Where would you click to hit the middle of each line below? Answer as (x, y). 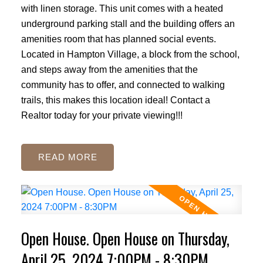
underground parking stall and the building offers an (128, 23)
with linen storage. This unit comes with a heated (122, 8)
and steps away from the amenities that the (109, 69)
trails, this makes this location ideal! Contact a (115, 100)
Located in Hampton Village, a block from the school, (130, 54)
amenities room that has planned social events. (118, 38)
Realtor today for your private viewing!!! (102, 115)
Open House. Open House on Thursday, (125, 239)
